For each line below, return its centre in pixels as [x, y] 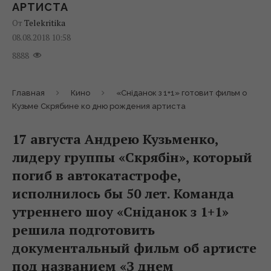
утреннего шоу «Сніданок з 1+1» [120, 211]
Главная [28, 93]
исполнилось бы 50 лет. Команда [123, 193]
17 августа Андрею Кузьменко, [115, 139]
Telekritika [45, 22]
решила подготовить [83, 229]
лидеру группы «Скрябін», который [132, 157]
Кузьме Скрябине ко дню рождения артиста [99, 106]
